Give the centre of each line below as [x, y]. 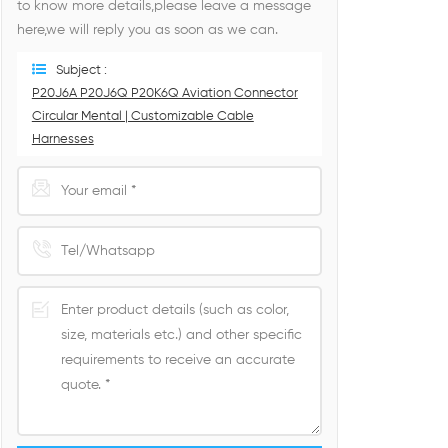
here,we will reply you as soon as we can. [147, 30]
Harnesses [62, 139]
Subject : [81, 70]
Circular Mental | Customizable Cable [142, 116]
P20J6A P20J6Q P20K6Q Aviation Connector [164, 93]
